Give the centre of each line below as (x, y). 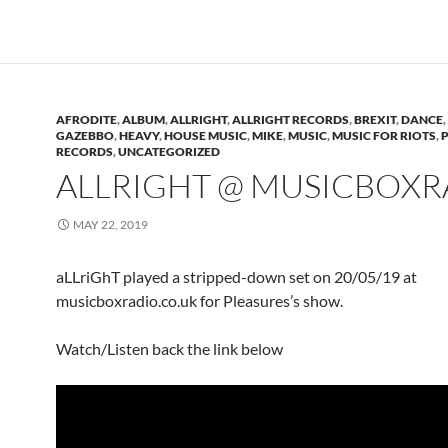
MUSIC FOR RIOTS (384, 136)
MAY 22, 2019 (110, 225)
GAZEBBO (85, 136)
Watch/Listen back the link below (169, 349)
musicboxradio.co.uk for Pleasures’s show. (199, 301)
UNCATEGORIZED (169, 152)
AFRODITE (86, 120)
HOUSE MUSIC (205, 136)
